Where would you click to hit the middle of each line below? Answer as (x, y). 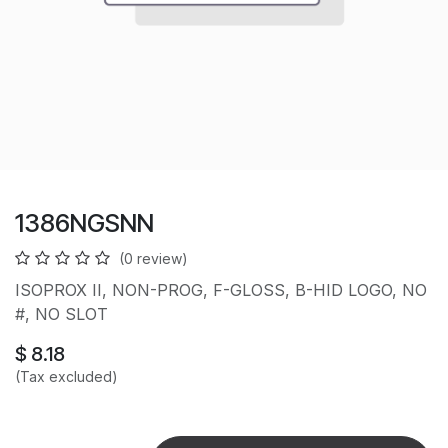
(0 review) (153, 258)
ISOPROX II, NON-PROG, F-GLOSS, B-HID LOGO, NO (221, 290)
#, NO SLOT (61, 314)
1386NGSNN (84, 223)
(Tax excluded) (66, 376)
